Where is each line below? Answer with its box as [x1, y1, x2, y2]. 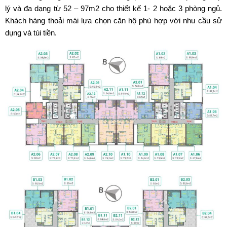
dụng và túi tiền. [5, 28, 57, 37]
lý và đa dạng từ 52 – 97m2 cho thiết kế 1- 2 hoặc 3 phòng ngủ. [5, 4, 222, 13]
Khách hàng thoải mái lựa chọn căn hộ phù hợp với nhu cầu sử [5, 16, 222, 25]
